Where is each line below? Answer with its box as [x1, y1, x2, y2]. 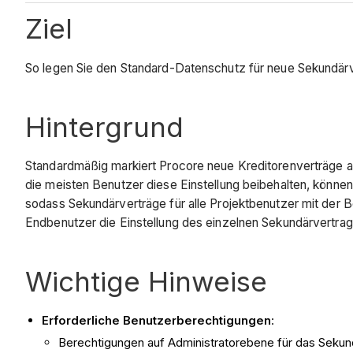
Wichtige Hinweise [25, 265, 267, 299]
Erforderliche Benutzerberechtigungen [42, 313, 271, 329]
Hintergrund [25, 110, 184, 143]
